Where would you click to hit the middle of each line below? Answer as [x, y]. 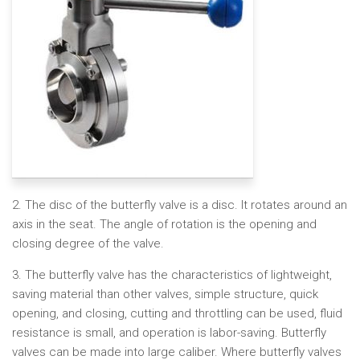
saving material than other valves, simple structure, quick [165, 294]
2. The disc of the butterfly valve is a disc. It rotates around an [180, 205]
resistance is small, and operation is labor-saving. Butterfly [169, 333]
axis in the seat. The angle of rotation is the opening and [164, 224]
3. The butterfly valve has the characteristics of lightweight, [172, 275]
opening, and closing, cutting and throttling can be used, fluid [177, 313]
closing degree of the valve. [88, 243]
